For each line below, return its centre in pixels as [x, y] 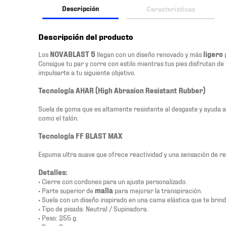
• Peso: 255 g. [58, 217]
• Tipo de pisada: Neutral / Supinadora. [93, 208]
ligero [213, 54]
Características [171, 8]
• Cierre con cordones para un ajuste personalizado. [112, 181]
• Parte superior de [67, 190]
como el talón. [58, 117]
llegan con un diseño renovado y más [149, 54]
